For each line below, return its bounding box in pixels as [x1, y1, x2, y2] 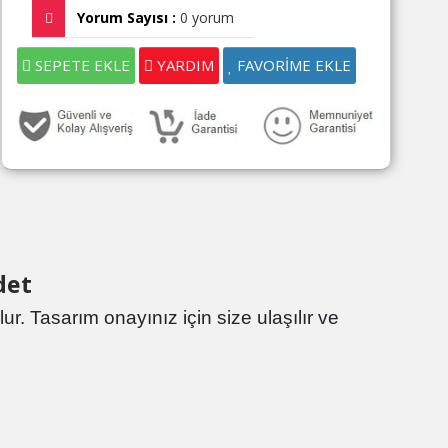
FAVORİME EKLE [233, 55, 351, 75]
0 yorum [180, 8, 234, 27]
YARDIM [153, 55, 214, 75]
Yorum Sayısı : [77, 8, 176, 27]
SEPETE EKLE [31, 55, 130, 75]
